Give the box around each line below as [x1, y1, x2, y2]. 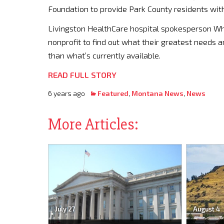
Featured [97, 89, 128, 97]
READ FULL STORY [48, 70, 116, 79]
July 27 [54, 205, 75, 213]
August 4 [192, 205, 220, 213]
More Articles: [48, 114, 138, 134]
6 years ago [48, 89, 89, 97]
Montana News [131, 89, 183, 97]
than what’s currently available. [48, 50, 160, 60]
